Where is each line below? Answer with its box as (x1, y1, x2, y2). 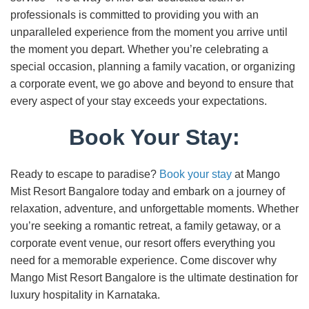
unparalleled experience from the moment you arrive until (10, 26, 288, 38)
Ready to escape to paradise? (10, 168, 159, 180)
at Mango (232, 168, 280, 180)
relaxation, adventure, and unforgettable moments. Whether (10, 203, 299, 215)
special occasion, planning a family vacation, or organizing (10, 61, 295, 72)
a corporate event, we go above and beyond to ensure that (10, 78, 293, 90)
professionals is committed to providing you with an (10, 9, 259, 21)
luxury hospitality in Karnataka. (10, 289, 160, 301)
